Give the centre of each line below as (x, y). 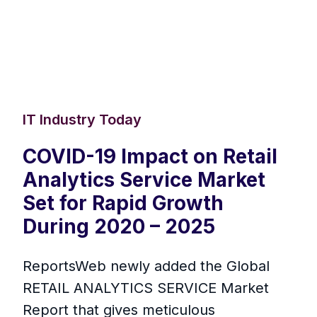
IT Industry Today (82, 120)
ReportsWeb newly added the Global (146, 266)
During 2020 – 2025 (119, 227)
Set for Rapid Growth (123, 203)
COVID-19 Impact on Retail (150, 157)
